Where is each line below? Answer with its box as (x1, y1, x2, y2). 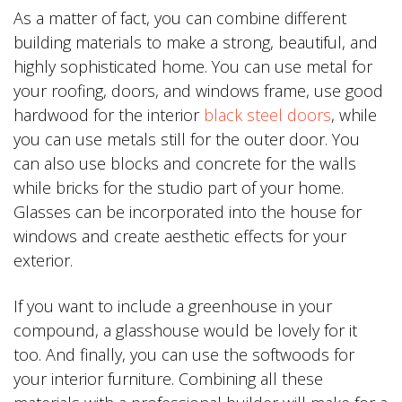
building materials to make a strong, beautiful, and (13, 31, 378, 53)
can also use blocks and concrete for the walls (13, 152, 356, 174)
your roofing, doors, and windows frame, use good (13, 79, 383, 101)
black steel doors (204, 103, 331, 126)
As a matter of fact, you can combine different (13, 6, 346, 29)
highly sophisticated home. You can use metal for (13, 55, 372, 77)
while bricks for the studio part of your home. (13, 176, 344, 198)
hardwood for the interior (13, 103, 204, 126)
